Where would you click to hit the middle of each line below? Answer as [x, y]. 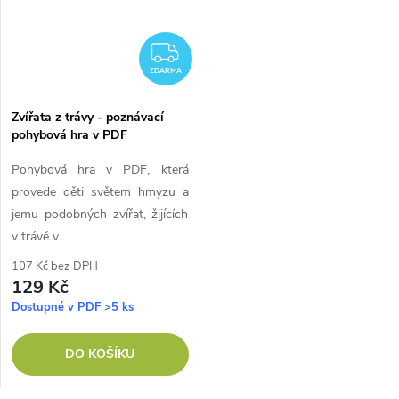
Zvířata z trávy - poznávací [88, 118]
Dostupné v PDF [58, 308]
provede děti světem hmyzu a [100, 192]
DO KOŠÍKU [100, 354]
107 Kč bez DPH [55, 267]
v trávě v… [39, 237]
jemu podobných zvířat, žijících [100, 215]
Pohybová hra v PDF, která [100, 170]
